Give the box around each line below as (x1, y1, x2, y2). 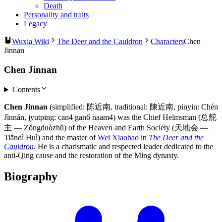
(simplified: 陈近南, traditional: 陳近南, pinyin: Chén (48, 103, 218, 111)
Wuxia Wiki (12, 37, 49, 46)
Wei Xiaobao (98, 133, 139, 142)
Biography (4, 170, 57, 183)
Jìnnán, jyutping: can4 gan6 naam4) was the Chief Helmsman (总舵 (4, 113, 217, 122)
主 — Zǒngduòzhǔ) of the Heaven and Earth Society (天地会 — (4, 123, 208, 132)
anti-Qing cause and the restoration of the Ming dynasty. (4, 151, 179, 160)
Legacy (24, 19, 47, 28)
